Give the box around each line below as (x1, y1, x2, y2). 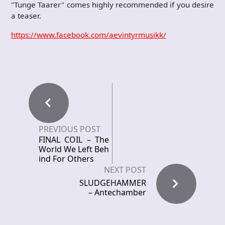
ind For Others (39, 153, 94, 164)
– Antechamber (88, 187, 146, 198)
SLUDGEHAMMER (79, 177, 146, 188)
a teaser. (11, 11, 41, 21)
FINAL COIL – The (39, 134, 109, 145)
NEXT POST (104, 164, 146, 175)
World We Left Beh (39, 144, 109, 155)
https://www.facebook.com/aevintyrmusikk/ (11, 30, 166, 40)
